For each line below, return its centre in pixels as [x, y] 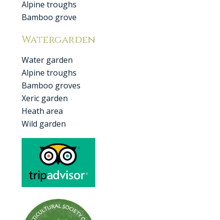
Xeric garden [45, 98]
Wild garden [44, 124]
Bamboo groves [51, 85]
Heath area [42, 111]
